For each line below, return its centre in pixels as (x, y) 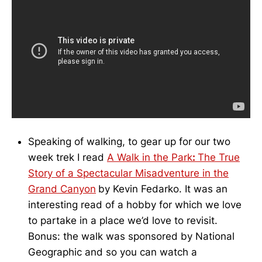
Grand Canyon (62, 189)
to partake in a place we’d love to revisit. (123, 221)
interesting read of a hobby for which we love (135, 205)
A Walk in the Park (150, 158)
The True (219, 158)
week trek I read (68, 158)
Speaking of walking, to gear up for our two (129, 142)
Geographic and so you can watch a (113, 252)
